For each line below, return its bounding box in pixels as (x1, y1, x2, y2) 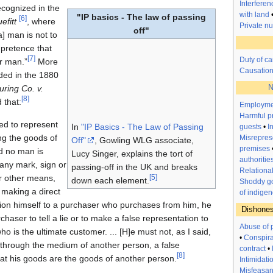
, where (27, 16, 55, 27)
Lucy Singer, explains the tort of (71, 149, 193, 159)
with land (239, 10, 269, 19)
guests (239, 122, 261, 132)
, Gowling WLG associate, (94, 135, 194, 146)
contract (239, 244, 266, 253)
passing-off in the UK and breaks (71, 162, 197, 172)
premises (239, 144, 270, 154)
